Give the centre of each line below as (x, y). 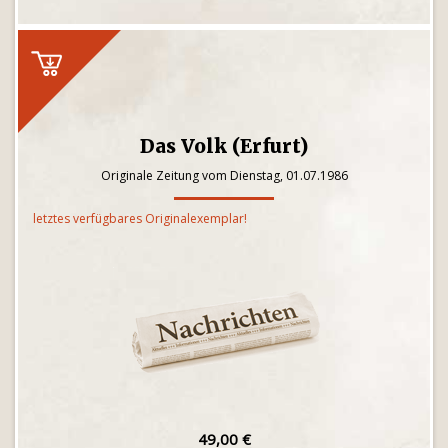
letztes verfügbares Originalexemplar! (140, 218)
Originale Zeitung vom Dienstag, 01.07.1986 (224, 175)
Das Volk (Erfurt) (224, 146)
